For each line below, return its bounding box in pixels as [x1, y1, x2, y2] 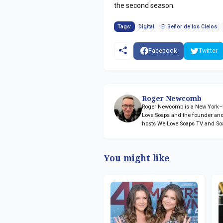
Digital [138, 23, 155, 30]
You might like [104, 153, 170, 163]
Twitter [198, 47, 218, 54]
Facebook [148, 47, 177, 54]
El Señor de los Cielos [161, 23, 218, 30]
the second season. [114, 1, 175, 9]
